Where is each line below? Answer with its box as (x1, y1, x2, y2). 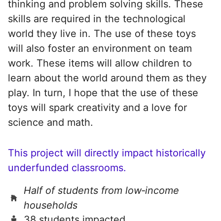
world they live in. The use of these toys (8, 27, 196, 39)
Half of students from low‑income (24, 184, 179, 196)
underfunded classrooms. (8, 161, 126, 174)
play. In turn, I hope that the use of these (8, 86, 198, 99)
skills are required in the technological (8, 12, 185, 25)
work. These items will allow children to (8, 57, 192, 69)
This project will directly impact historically (8, 147, 206, 159)
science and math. (8, 116, 93, 128)
